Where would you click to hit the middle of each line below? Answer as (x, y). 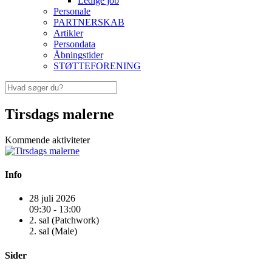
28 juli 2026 (52, 199)
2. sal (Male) (53, 231)
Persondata (74, 44)
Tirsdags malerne (59, 114)
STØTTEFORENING (97, 66)
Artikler (68, 33)
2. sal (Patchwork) (64, 220)
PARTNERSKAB (89, 22)
